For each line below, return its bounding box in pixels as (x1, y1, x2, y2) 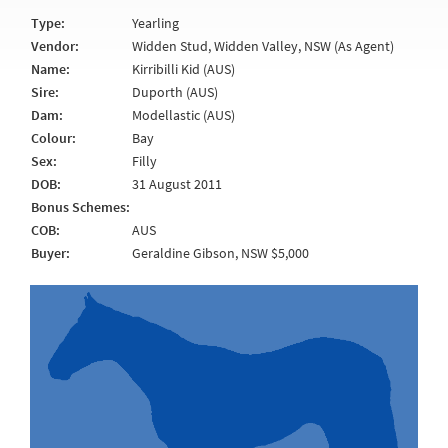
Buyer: (31, 244, 70, 262)
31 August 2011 (132, 175, 222, 193)
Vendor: (31, 37, 79, 55)
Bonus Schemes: (31, 198, 130, 216)
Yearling (132, 14, 179, 32)
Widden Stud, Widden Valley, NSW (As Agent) (132, 37, 394, 55)
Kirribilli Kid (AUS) (132, 60, 235, 78)
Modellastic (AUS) (132, 106, 235, 124)
